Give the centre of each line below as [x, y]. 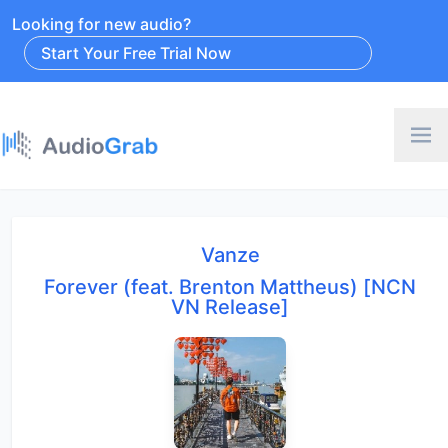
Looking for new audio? [101, 24]
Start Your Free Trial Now [136, 53]
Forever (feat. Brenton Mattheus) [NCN [230, 286]
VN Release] [230, 306]
